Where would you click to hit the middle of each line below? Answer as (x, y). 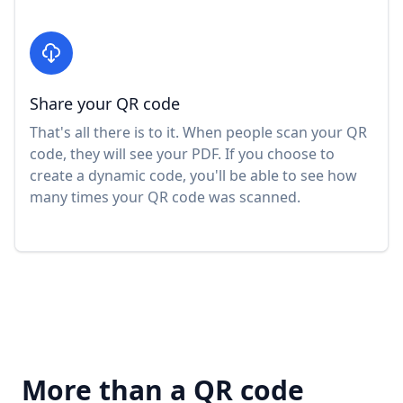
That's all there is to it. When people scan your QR (198, 132)
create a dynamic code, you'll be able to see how (193, 175)
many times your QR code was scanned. (165, 197)
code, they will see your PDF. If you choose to (182, 153)
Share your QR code (105, 103)
